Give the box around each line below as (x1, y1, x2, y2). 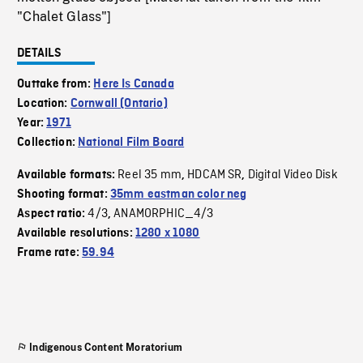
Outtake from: (17, 78, 94, 92)
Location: (17, 97, 70, 111)
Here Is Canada (93, 78, 174, 92)
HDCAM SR (187, 167, 242, 184)
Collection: (17, 136, 79, 150)
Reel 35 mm (117, 167, 181, 184)
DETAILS (17, 47, 62, 61)
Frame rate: (17, 246, 83, 260)
